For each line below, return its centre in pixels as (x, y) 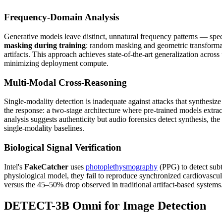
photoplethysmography (122, 166)
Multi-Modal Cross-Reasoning (65, 82)
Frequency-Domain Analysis (61, 17)
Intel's (14, 166)
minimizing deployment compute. (56, 63)
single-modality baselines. (44, 128)
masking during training (45, 45)
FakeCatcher (46, 166)
